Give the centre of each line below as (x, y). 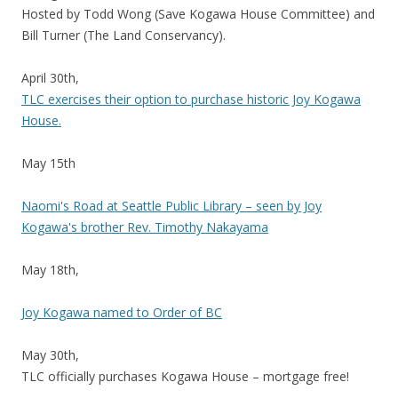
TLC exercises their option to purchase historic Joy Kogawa (191, 99)
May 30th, (50, 355)
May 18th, (50, 270)
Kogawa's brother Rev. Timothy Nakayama (145, 227)
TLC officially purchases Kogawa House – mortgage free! (187, 377)
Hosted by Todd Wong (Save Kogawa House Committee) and (198, 14)
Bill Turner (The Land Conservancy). (123, 36)
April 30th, (50, 78)
